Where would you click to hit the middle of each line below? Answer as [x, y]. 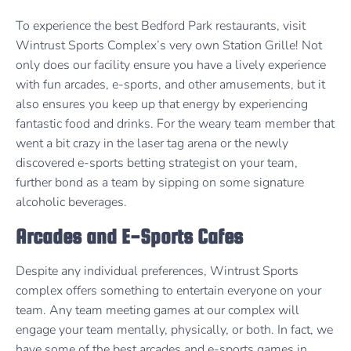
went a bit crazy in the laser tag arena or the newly [152, 143]
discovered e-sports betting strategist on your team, [157, 163]
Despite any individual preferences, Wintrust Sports [157, 271]
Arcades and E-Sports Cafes [129, 237]
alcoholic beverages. [73, 202]
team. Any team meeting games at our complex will [157, 311]
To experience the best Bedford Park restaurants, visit [161, 25]
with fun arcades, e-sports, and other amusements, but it [170, 84]
